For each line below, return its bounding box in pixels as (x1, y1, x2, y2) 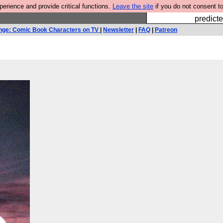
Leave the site (112, 2, 153, 10)
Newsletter (103, 26, 134, 33)
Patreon (155, 26, 177, 33)
